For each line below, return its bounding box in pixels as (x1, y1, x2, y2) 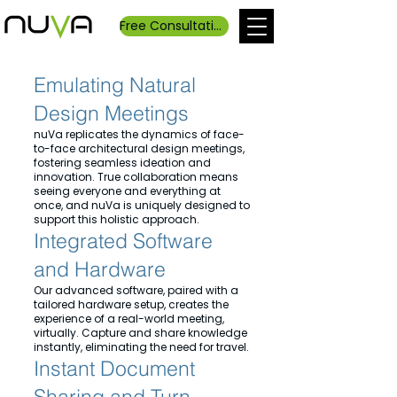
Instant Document (34, 355, 195, 381)
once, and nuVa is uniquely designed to (34, 198, 250, 213)
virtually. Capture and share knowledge (34, 325, 247, 340)
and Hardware (34, 256, 166, 282)
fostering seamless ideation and (34, 155, 211, 170)
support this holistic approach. (34, 212, 199, 227)
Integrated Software (34, 228, 213, 253)
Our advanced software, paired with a (34, 283, 238, 298)
